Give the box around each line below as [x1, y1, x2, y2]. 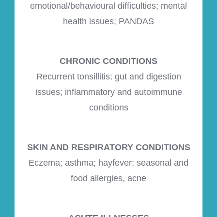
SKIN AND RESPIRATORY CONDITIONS [27, 142, 190, 153]
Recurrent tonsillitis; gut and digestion [36, 72, 181, 82]
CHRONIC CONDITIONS [60, 56, 157, 66]
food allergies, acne [71, 173, 146, 184]
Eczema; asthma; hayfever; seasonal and [29, 158, 188, 168]
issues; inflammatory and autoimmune [35, 87, 182, 97]
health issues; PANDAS [63, 16, 154, 27]
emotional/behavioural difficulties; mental [30, 1, 187, 11]
